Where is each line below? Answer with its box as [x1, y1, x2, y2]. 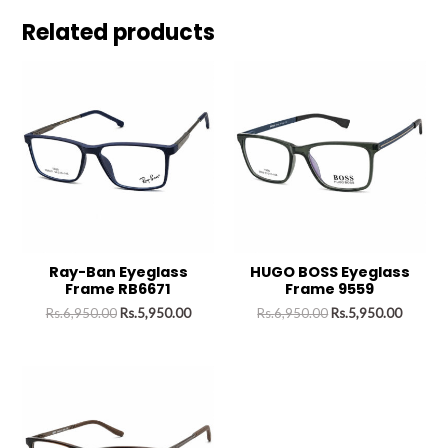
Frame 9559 [285, 279, 375, 300]
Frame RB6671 [65, 279, 172, 300]
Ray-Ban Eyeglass [48, 262, 188, 283]
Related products [22, 16, 216, 48]
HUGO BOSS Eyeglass [249, 262, 410, 283]
